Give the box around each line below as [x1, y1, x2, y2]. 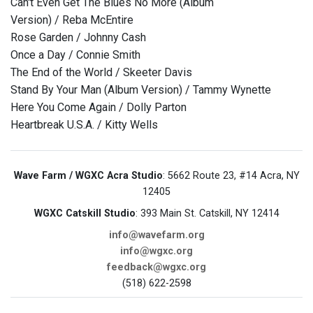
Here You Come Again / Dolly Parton [10, 101, 187, 115]
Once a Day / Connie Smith [10, 48, 140, 62]
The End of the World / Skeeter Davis [10, 66, 192, 80]
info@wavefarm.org [108, 229, 205, 242]
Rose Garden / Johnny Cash [10, 31, 146, 45]
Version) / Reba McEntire [10, 13, 133, 27]
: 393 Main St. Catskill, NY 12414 [135, 208, 279, 220]
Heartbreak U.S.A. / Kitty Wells [10, 118, 158, 132]
